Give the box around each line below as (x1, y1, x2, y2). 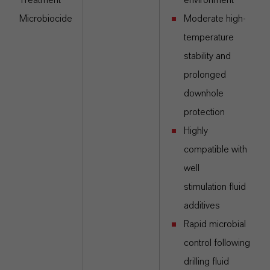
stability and (184, 51, 231, 61)
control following (184, 238, 250, 248)
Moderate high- (184, 14, 246, 24)
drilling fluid (184, 257, 229, 266)
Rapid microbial (184, 219, 246, 229)
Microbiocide (19, 14, 72, 24)
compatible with (184, 145, 247, 154)
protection (184, 107, 225, 117)
